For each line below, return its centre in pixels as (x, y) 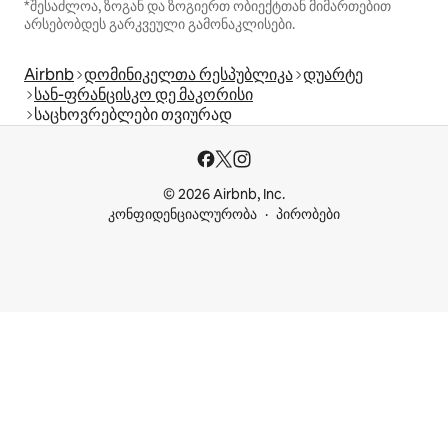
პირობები (308, 214)
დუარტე (333, 75)
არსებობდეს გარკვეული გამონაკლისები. (159, 24)
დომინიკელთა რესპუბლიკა (188, 75)
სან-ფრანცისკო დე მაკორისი (143, 95)
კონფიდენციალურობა (182, 214)
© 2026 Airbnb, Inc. (224, 194)
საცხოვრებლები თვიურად (133, 115)
